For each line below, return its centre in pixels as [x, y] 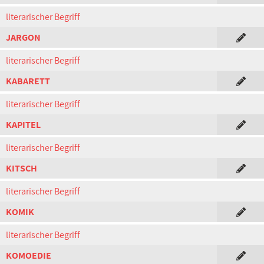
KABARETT [28, 81]
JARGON [23, 37]
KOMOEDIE [29, 255]
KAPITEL [23, 125]
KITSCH [22, 168]
